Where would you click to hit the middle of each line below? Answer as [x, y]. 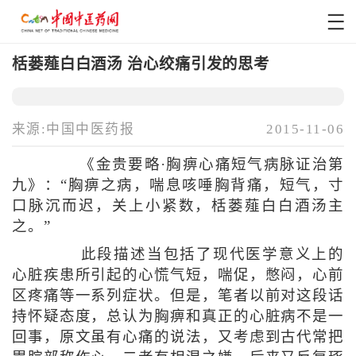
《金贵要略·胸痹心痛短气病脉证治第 [202, 165]
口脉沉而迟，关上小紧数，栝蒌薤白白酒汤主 [178, 206]
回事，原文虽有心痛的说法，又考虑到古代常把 [178, 337]
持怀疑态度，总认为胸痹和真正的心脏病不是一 [178, 317]
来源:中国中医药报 [73, 130]
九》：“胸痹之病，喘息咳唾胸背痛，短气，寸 [178, 186]
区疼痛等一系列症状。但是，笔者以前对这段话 [178, 296]
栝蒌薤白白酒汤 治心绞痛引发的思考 [141, 64]
